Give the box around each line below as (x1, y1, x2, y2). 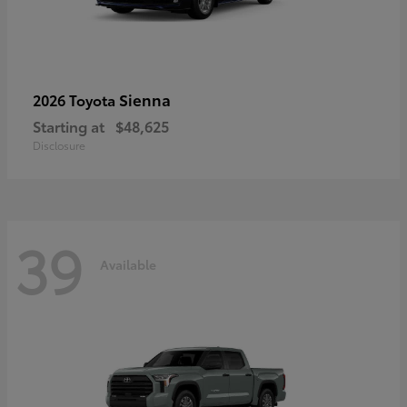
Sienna (119, 87, 171, 110)
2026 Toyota (33, 88, 119, 110)
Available (100, 255, 156, 274)
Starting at (33, 114, 104, 136)
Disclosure (33, 136, 85, 153)
